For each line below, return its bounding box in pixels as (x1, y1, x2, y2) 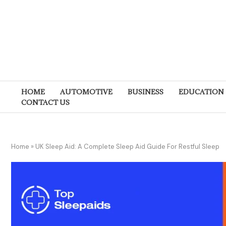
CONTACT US (21, 98, 70, 107)
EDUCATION (179, 87, 224, 96)
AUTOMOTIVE (60, 87, 112, 96)
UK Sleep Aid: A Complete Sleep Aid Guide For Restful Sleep (35, 142, 219, 151)
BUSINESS (128, 87, 163, 96)
